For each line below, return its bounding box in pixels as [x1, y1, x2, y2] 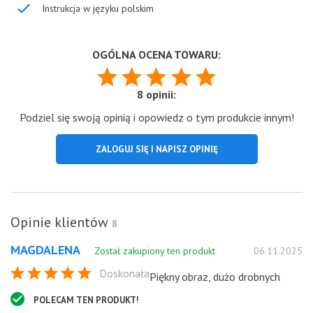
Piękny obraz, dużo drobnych [150, 269, 280, 284]
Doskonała [99, 265, 150, 280]
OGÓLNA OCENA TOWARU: [92, 47, 221, 61]
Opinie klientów [10, 212, 112, 231]
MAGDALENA [10, 241, 80, 258]
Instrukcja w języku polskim [42, 1, 154, 15]
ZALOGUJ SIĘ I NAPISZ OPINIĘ [95, 143, 218, 155]
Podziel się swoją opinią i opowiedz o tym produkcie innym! [19, 110, 294, 124]
